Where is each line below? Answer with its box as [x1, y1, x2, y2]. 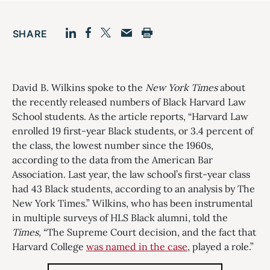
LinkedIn [65, 45, 119, 62]
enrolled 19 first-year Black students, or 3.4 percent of [12, 125, 253, 137]
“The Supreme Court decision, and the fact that [43, 226, 256, 238]
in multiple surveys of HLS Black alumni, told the [12, 212, 228, 224]
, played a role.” [187, 240, 254, 253]
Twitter [101, 45, 148, 62]
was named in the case [86, 240, 187, 253]
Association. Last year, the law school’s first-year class [12, 168, 250, 180]
